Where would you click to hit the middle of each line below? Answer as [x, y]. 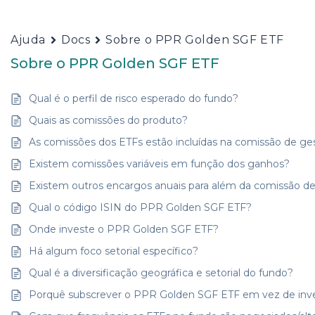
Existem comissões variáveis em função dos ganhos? [160, 164]
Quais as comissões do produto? [109, 120]
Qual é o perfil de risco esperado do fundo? [134, 98]
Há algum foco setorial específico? [114, 251]
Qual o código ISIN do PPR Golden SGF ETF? [141, 207]
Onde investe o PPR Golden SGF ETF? [124, 229]
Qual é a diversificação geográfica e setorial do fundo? [161, 273]
